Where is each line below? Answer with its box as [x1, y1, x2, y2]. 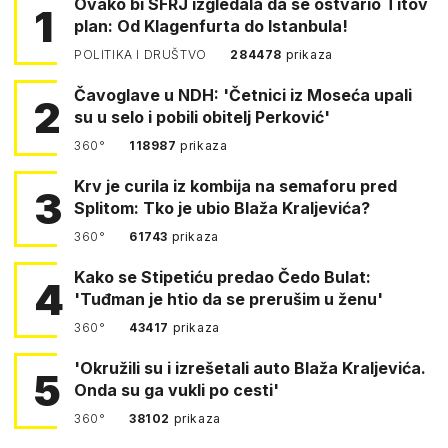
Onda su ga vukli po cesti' [74, 379, 279, 400]
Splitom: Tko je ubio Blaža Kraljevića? [74, 197, 370, 218]
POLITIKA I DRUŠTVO [74, 46, 211, 62]
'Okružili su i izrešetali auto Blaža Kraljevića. [74, 357, 426, 378]
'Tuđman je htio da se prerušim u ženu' [74, 288, 383, 309]
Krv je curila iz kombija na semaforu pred [74, 175, 397, 196]
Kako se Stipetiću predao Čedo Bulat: [74, 266, 371, 287]
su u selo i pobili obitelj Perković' [74, 106, 330, 127]
